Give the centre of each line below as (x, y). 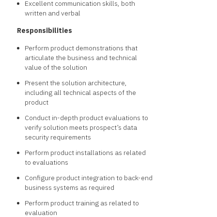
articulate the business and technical (81, 58)
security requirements (58, 137)
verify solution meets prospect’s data (81, 128)
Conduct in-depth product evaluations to (86, 118)
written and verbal (53, 13)
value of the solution (56, 68)
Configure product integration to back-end (89, 178)
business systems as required (70, 188)
